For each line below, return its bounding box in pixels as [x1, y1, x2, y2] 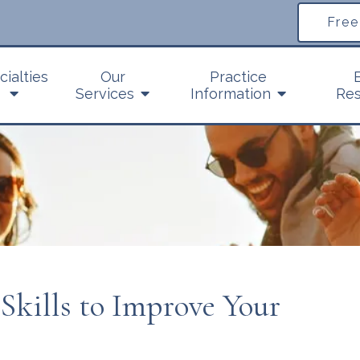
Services [76, 85, 135, 102]
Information [190, 85, 271, 102]
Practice [209, 68, 267, 85]
